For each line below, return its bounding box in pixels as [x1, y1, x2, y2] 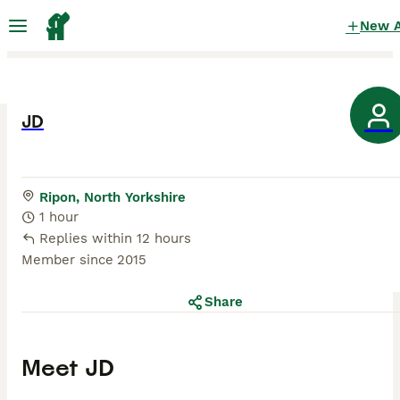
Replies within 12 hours [39, 230, 191, 247]
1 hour [39, 209, 79, 226]
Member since [21, 252, 113, 269]
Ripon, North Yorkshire [39, 189, 186, 206]
